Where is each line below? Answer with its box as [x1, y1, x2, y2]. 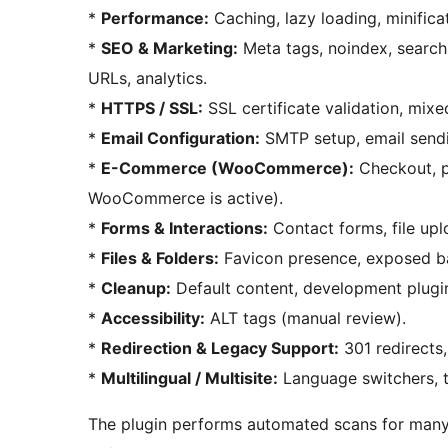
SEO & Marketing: [101, 38, 238, 59]
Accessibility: [101, 308, 205, 329]
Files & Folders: [101, 248, 219, 269]
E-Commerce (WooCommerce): [101, 158, 354, 179]
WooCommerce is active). [88, 188, 283, 209]
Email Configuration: [101, 128, 260, 149]
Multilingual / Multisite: [101, 368, 278, 389]
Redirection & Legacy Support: [101, 338, 339, 359]
